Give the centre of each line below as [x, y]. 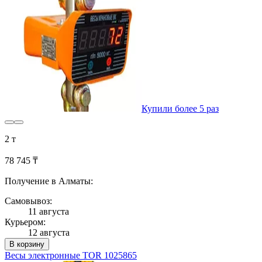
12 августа [49, 233]
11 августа [49, 212]
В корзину [27, 244]
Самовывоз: [28, 201]
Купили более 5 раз [180, 109]
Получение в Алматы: [49, 181]
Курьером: [25, 222]
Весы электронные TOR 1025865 [71, 256]
